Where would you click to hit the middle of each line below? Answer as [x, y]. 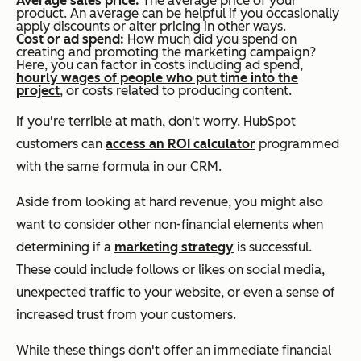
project [38, 90]
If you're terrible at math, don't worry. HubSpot [156, 121]
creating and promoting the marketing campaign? [166, 52]
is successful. [273, 247]
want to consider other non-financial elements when [170, 224]
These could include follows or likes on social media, [170, 269]
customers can [61, 143]
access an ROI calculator [180, 143]
